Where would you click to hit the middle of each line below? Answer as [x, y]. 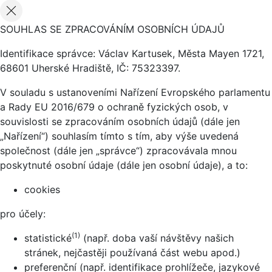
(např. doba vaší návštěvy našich [157, 238]
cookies [42, 190]
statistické [48, 238]
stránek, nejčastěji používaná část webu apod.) [132, 253]
